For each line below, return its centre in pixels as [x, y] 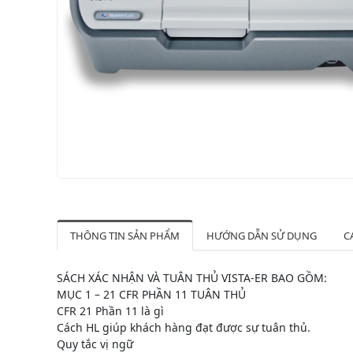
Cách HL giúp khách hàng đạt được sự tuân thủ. [184, 327]
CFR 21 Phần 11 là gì [110, 310]
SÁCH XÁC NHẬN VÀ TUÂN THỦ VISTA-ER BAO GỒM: [192, 277]
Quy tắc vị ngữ [95, 344]
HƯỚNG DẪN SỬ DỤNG [262, 235]
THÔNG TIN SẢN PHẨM [125, 235]
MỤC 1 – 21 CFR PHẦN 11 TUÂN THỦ [151, 294]
